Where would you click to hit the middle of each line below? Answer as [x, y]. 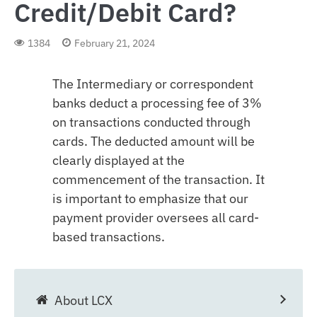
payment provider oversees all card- [156, 217]
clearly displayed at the [119, 160]
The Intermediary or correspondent [153, 83]
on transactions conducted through [151, 122]
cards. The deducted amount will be [154, 141]
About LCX [83, 300]
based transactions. [109, 236]
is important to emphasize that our [150, 198]
